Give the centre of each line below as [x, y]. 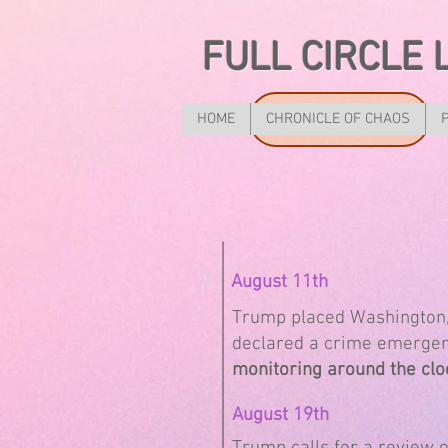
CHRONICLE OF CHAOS [338, 119]
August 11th [279, 282]
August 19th [280, 415]
